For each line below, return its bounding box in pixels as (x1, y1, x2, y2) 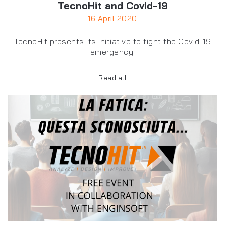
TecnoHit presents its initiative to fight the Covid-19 (14, 36, 211, 47)
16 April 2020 (88, 14, 137, 24)
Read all (98, 74, 127, 82)
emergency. (90, 47, 135, 57)
